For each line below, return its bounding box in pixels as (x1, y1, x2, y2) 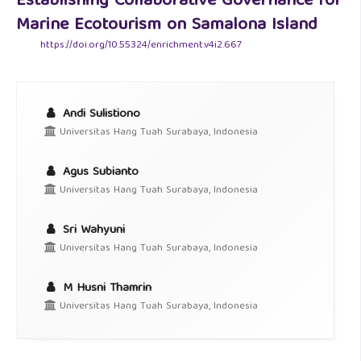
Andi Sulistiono (58, 103, 140, 125)
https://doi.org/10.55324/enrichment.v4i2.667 (40, 36, 242, 55)
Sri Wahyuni (58, 219, 125, 241)
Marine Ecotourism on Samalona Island (16, 10, 317, 41)
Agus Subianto (58, 161, 139, 183)
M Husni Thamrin (58, 277, 151, 299)
